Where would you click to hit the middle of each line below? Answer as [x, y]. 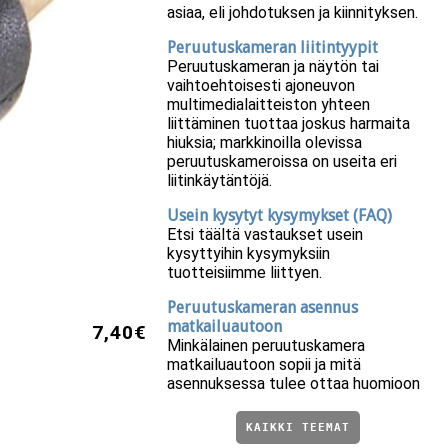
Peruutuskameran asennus [263, 308]
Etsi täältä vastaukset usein [265, 235]
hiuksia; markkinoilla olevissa [265, 143]
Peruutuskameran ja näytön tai [273, 67]
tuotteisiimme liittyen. [245, 273]
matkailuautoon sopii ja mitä [264, 365]
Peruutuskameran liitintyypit [273, 48]
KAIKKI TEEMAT [297, 428]
